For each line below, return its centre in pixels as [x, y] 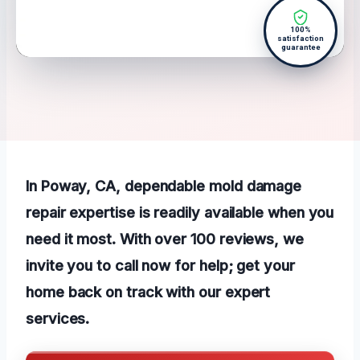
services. [58, 319]
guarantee [301, 47]
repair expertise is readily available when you [180, 213]
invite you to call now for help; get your [160, 266]
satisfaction [301, 39]
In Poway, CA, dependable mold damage [164, 186]
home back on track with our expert [148, 292]
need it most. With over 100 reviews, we [165, 239]
